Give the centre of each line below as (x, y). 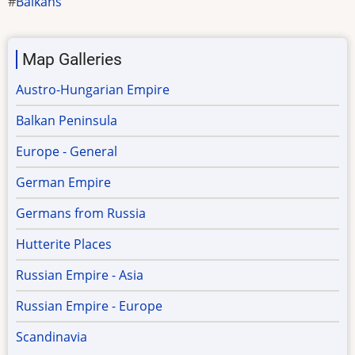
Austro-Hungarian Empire (93, 89)
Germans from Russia (81, 213)
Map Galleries (72, 59)
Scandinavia (52, 336)
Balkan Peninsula (67, 120)
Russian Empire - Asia (80, 275)
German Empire (63, 182)
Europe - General (67, 151)
